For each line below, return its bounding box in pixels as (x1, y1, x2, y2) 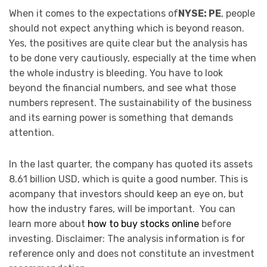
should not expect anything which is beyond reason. (9, 23, 244, 35)
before (199, 218, 231, 230)
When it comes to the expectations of (9, 8, 178, 20)
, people (221, 8, 255, 20)
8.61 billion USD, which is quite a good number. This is (9, 173, 248, 185)
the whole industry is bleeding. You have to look (9, 67, 223, 79)
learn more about (9, 218, 88, 230)
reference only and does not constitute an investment (9, 248, 254, 260)
